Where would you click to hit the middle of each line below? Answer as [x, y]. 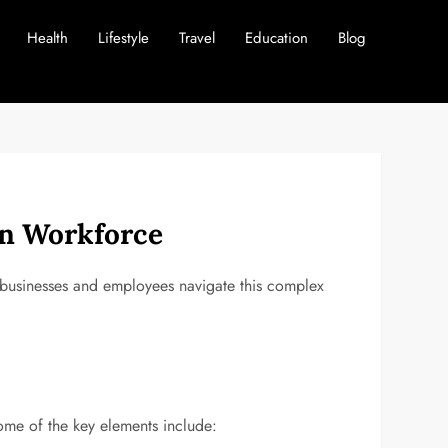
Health [47, 38]
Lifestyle [123, 38]
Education [276, 38]
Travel [196, 38]
